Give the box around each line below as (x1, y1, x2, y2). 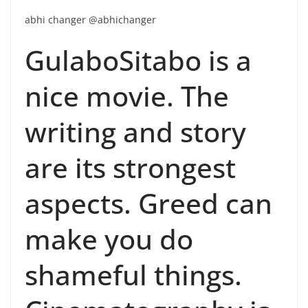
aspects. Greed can (25, 184, 272, 222)
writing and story (25, 112, 246, 151)
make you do (25, 219, 193, 258)
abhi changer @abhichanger (25, 12, 156, 26)
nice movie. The (25, 76, 229, 115)
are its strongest (25, 148, 236, 186)
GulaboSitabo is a (25, 41, 252, 79)
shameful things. (25, 255, 242, 294)
